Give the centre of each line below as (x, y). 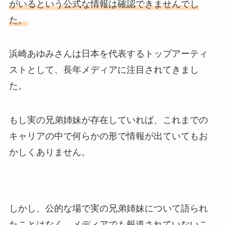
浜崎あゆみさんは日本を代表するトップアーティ (108, 54)
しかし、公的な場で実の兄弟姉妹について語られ (108, 208)
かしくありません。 (49, 152)
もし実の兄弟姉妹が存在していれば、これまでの (108, 120)
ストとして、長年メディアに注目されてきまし (104, 70)
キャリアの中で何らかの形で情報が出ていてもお (108, 136)
